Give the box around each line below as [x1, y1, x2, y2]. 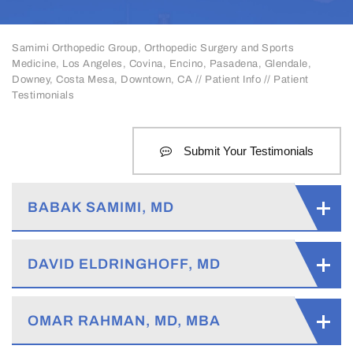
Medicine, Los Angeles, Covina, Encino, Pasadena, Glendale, [12, 58, 311, 69]
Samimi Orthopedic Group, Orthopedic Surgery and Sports [12, 43, 294, 54]
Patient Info [205, 74, 261, 85]
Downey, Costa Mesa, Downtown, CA [12, 74, 192, 85]
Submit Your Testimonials [184, 144, 314, 158]
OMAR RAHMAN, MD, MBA [28, 313, 221, 329]
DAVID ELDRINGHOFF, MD [28, 256, 221, 272]
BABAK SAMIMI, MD [28, 199, 174, 215]
